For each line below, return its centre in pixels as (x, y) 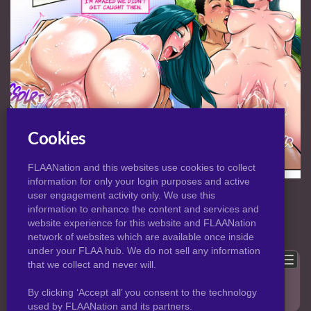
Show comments (59, 260)
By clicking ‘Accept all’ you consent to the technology (142, 292)
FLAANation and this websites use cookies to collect (142, 167)
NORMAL (156, 188)
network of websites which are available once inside (141, 237)
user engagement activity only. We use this (121, 195)
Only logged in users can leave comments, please (132, 288)
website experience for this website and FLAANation (142, 223)
